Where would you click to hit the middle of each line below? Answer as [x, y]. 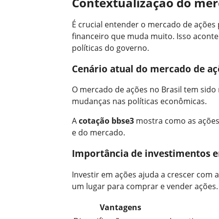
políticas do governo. [110, 48]
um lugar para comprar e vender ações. [145, 186]
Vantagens [120, 207]
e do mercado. [99, 133]
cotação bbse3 [106, 121]
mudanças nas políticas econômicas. [139, 101]
